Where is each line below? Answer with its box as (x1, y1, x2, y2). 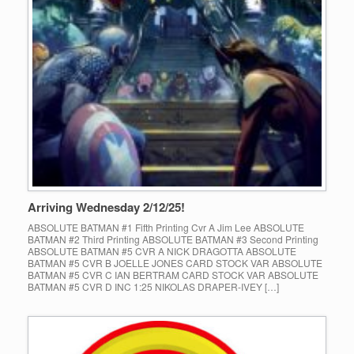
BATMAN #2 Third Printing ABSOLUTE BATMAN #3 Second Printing (28, 232, 318, 247)
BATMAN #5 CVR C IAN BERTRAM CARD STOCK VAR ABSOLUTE (28, 268, 318, 282)
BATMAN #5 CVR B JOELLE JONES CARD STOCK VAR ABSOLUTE (28, 256, 322, 270)
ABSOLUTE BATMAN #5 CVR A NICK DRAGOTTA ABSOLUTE (28, 244, 296, 258)
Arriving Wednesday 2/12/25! (28, 198, 185, 217)
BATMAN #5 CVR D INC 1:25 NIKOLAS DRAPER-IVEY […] (28, 280, 279, 294)
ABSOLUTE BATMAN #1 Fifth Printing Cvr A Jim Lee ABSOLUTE (28, 220, 304, 235)
